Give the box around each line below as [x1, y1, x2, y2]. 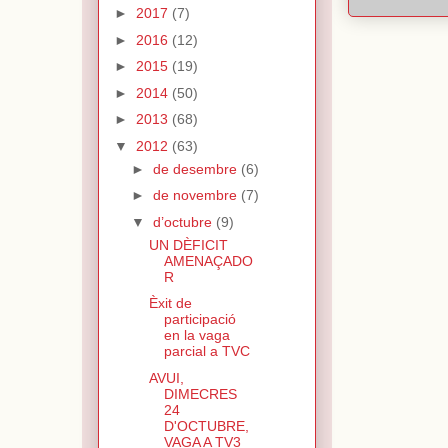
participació [163, 311, 236, 328]
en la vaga [163, 327, 230, 344]
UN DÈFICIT [148, 236, 228, 253]
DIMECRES [163, 385, 237, 402]
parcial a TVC [163, 343, 250, 360]
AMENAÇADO [163, 252, 253, 269]
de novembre [152, 187, 241, 204]
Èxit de [148, 295, 192, 312]
